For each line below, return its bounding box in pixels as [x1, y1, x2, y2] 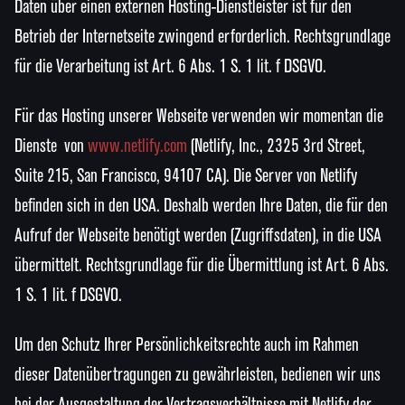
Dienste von [14, 136, 84, 156]
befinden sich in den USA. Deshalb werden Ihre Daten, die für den [14, 195, 388, 216]
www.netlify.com [88, 136, 187, 156]
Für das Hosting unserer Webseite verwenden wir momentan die [14, 106, 383, 127]
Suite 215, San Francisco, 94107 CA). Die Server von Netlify [14, 165, 357, 186]
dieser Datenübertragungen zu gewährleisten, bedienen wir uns [14, 364, 381, 385]
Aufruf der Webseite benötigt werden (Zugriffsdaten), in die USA [14, 225, 381, 246]
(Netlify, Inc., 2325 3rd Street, [191, 136, 365, 156]
